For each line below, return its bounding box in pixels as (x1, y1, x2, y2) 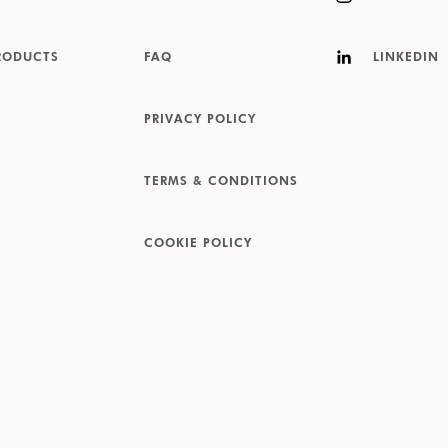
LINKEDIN (368, 52, 439, 64)
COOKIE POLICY (144, 238, 252, 250)
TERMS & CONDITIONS (144, 176, 298, 188)
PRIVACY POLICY (144, 114, 256, 126)
